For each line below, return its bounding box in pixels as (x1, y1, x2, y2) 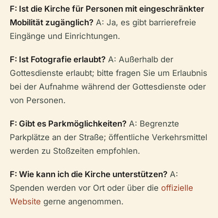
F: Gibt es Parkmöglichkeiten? (10, 118, 127, 128)
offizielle (161, 182, 193, 193)
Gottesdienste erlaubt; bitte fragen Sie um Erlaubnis (10, 68, 207, 78)
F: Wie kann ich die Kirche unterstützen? (10, 169, 167, 179)
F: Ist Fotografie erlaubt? (10, 54, 106, 64)
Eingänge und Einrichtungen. (10, 31, 120, 41)
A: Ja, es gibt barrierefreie (93, 17, 196, 27)
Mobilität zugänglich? (10, 17, 93, 27)
